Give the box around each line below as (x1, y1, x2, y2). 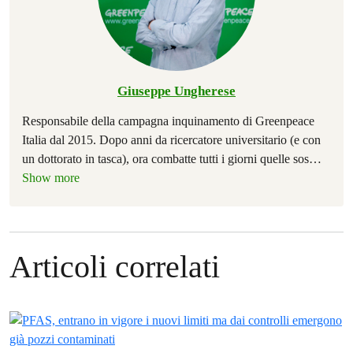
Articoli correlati (9, 249, 220, 284)
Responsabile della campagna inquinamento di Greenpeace (22, 114, 314, 128)
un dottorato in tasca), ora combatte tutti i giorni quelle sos (22, 152, 309, 165)
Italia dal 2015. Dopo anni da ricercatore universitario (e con (22, 133, 321, 147)
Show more (22, 171, 80, 184)
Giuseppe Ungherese (117, 84, 236, 98)
